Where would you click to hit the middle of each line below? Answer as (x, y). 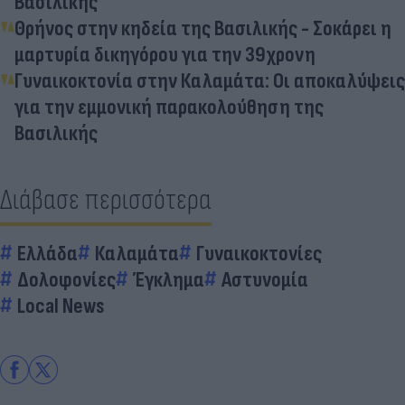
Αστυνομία (265, 279)
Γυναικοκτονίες (259, 253)
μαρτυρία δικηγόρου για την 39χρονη (165, 54)
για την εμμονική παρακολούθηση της (169, 107)
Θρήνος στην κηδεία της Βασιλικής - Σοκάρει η (203, 28)
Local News (61, 306)
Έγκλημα (169, 279)
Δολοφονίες (66, 279)
